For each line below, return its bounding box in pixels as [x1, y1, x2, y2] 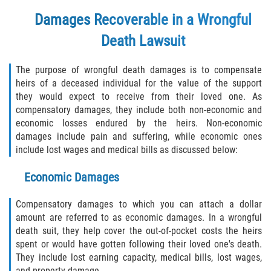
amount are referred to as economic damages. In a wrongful [16, 212, 262, 224]
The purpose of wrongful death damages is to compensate [16, 64, 262, 76]
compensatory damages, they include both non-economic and [16, 104, 262, 116]
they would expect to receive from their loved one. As [16, 91, 262, 103]
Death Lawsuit [101, 32, 185, 50]
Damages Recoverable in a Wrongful [34, 11, 252, 29]
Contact [31, 25, 62, 37]
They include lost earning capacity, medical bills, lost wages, [16, 252, 262, 264]
